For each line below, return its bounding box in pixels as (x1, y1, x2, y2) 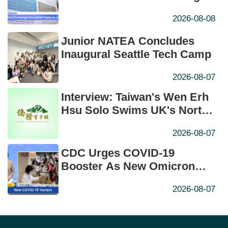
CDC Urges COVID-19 (61, 147, 175, 160)
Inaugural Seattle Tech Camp (61, 48, 211, 61)
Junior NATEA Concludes (61, 35, 194, 48)
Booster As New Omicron (61, 160, 195, 173)
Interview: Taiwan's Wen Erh (61, 91, 209, 104)
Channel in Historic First (61, 117, 188, 130)
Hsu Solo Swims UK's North (61, 104, 208, 117)
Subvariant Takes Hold (61, 173, 179, 186)
